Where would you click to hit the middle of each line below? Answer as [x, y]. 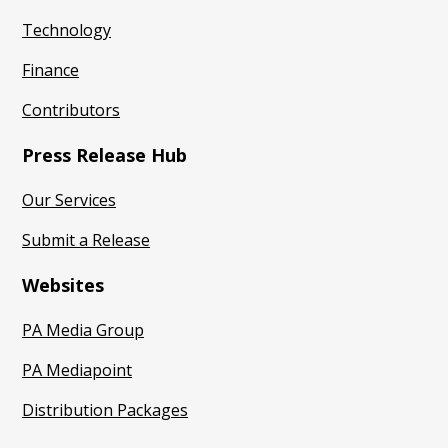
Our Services [69, 200]
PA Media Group [83, 330]
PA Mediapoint [77, 370]
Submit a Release [86, 240]
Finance [50, 70]
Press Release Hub [104, 155]
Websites [63, 285]
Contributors [71, 110]
